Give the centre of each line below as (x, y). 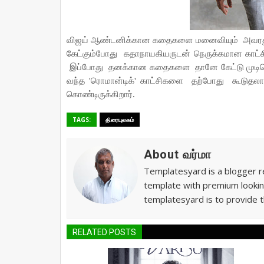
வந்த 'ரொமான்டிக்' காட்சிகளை (127, 81)
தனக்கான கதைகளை (151, 67)
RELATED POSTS (104, 232)
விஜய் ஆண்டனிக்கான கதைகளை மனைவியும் (154, 40)
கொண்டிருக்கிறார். (101, 94)
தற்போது (210, 81)
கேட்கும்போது (94, 54)
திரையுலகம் (120, 120)
